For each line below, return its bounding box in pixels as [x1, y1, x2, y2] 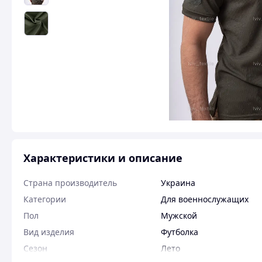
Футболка [161, 226, 198, 237]
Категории [23, 194, 66, 205]
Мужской [161, 210, 197, 221]
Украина [161, 177, 195, 188]
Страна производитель [23, 177, 117, 188]
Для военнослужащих [161, 194, 249, 205]
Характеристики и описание [23, 151, 182, 165]
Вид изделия [23, 226, 74, 237]
